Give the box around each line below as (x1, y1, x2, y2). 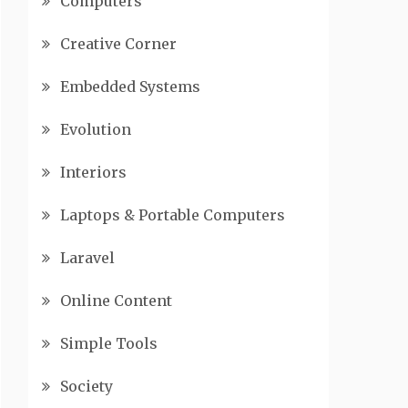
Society (60, 377, 113, 395)
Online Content (60, 291, 172, 310)
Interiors (60, 163, 127, 181)
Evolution (60, 120, 131, 138)
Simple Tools (60, 334, 158, 352)
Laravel (60, 249, 115, 267)
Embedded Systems (60, 77, 200, 96)
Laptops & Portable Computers (60, 206, 285, 224)
